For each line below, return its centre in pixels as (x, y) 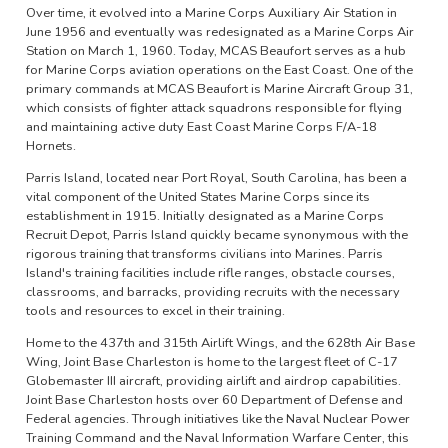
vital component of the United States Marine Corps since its (197, 196)
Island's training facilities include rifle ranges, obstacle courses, (210, 272)
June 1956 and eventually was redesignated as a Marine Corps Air (219, 32)
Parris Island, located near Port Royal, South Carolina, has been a (216, 177)
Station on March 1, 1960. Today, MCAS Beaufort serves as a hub (215, 51)
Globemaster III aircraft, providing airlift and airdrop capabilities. (213, 380)
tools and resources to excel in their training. (155, 310)
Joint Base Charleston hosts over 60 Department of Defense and (214, 399)
